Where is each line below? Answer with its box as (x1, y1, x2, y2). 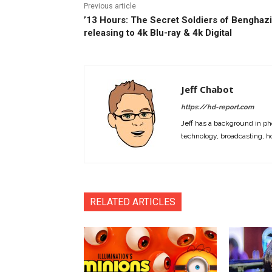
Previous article (84, 2, 136, 11)
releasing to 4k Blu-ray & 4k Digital (84, 27, 232, 39)
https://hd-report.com (181, 103, 254, 112)
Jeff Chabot (181, 83, 234, 96)
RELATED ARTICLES (90, 196, 175, 208)
